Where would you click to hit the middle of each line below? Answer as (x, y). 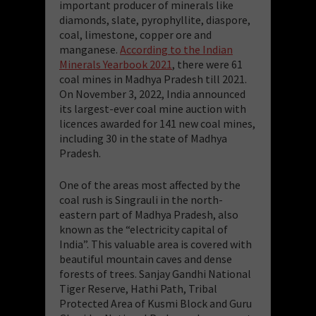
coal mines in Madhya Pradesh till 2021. (153, 79)
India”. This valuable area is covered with (156, 244)
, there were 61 (207, 64)
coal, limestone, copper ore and (135, 34)
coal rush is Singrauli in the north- (141, 199)
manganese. (90, 49)
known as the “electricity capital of (144, 229)
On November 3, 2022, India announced (152, 93)
